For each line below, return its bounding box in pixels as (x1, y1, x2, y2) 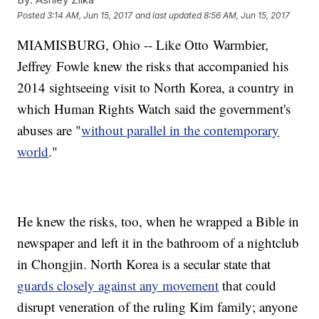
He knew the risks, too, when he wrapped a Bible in (17, 212, 300, 231)
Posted (17, 9, 48, 21)
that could (219, 276, 277, 295)
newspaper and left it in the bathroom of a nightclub (17, 234, 300, 252)
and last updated (135, 9, 202, 21)
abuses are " (17, 121, 82, 140)
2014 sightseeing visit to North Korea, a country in (17, 78, 295, 97)
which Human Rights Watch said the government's (17, 100, 291, 118)
